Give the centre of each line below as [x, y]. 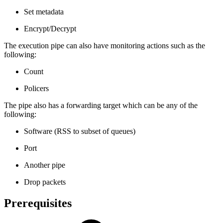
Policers [37, 88]
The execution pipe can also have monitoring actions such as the [105, 45]
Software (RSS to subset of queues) [80, 131]
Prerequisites [38, 203]
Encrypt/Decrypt [50, 28]
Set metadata [44, 11]
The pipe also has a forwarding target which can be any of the [101, 105]
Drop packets [45, 182]
